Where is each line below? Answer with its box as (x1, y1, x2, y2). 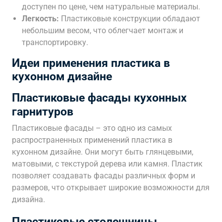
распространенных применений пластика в (12, 135, 172, 145)
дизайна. (12, 195, 45, 204)
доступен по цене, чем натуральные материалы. (22, 2, 200, 11)
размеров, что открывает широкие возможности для (12, 183, 210, 192)
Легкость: (22, 14, 59, 23)
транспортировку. (22, 38, 88, 47)
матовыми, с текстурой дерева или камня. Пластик (12, 159, 203, 168)
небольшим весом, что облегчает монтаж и (22, 26, 183, 35)
